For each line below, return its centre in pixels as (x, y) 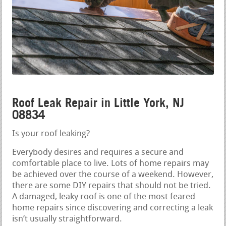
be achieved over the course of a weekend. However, (113, 175)
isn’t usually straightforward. (67, 219)
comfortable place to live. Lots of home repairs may (111, 164)
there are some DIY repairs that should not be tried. (112, 186)
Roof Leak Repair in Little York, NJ (98, 103)
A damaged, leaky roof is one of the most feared (104, 197)
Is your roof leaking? (51, 134)
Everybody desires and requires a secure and (98, 153)
